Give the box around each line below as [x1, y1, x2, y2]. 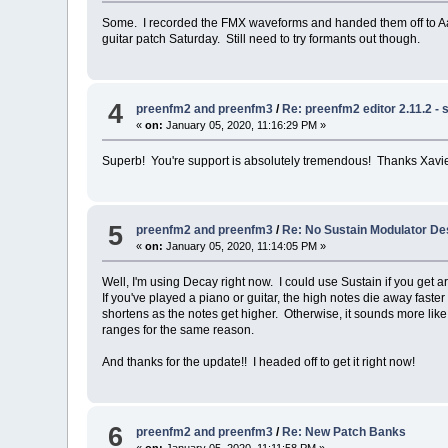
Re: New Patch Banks [282, 424, 407, 439]
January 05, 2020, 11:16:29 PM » [163, 118, 327, 131]
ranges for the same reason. [102, 323, 255, 338]
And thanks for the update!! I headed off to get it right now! [102, 355, 416, 370]
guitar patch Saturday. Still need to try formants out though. [102, 32, 421, 47]
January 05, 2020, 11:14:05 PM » [163, 240, 327, 253]
